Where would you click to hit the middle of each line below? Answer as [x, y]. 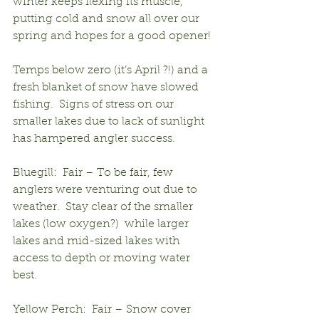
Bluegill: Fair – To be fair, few [94, 173]
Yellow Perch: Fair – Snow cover [103, 309]
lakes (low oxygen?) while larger [102, 224]
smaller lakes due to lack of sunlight [110, 121]
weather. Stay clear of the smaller [104, 207]
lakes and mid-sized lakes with [98, 241]
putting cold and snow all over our [108, 19]
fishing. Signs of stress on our [95, 104]
